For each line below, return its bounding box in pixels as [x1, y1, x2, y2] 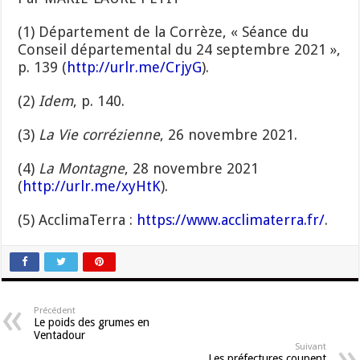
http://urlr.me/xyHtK [22, 178, 162, 195]
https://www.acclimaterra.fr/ [137, 211, 325, 229]
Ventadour [34, 329, 86, 342]
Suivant [294, 342, 326, 353]
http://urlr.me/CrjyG [67, 59, 202, 76]
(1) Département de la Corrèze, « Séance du [18, 23, 309, 41]
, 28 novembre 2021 [125, 160, 260, 178]
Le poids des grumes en [34, 316, 150, 329]
